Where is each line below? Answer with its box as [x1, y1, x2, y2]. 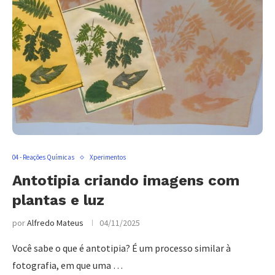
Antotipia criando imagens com [12, 172, 239, 189]
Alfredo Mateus [27, 217, 83, 228]
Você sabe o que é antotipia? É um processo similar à [12, 242, 231, 254]
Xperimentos [90, 153, 126, 161]
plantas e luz [12, 192, 104, 209]
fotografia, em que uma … [12, 259, 123, 271]
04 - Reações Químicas [12, 153, 74, 161]
